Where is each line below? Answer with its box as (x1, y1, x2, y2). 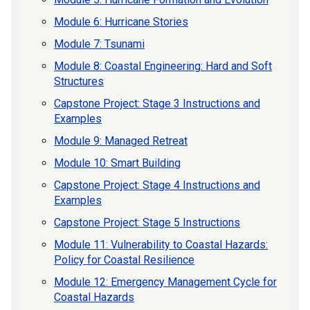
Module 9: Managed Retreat (54, 134, 188, 147)
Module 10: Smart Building (54, 156, 181, 170)
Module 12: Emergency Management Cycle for (54, 275, 277, 289)
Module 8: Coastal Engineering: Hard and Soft (54, 59, 272, 73)
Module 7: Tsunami (54, 37, 145, 51)
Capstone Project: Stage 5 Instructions (54, 215, 240, 229)
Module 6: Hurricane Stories (54, 15, 188, 28)
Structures (54, 74, 104, 88)
